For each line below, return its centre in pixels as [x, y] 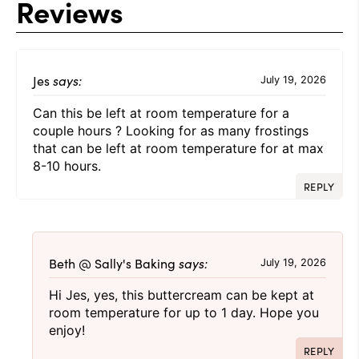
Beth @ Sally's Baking [112, 262]
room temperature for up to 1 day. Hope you [184, 312]
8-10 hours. [67, 165]
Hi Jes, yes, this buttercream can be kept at [182, 294]
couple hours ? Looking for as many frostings [171, 130]
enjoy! [67, 330]
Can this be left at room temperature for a [161, 113]
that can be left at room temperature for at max [178, 148]
